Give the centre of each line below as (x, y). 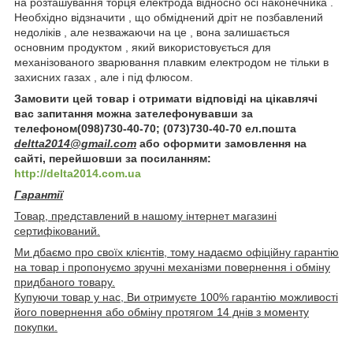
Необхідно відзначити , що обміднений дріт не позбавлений (169, 17)
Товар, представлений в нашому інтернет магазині (145, 216)
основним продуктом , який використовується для (143, 47)
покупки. (36, 327)
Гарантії (39, 194)
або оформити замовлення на (221, 143)
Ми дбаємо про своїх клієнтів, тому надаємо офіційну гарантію (176, 252)
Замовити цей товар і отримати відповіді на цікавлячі (166, 98)
